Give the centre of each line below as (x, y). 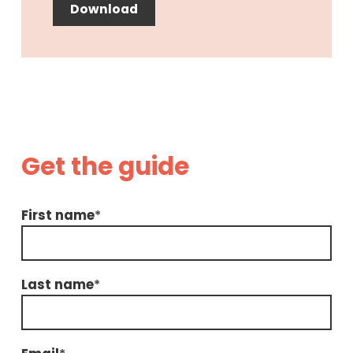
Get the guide (105, 166)
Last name (57, 284)
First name (58, 215)
